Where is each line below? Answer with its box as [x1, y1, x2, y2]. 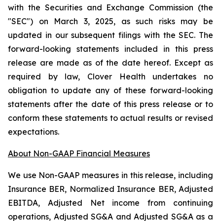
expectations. [8, 127, 59, 137]
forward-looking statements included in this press [8, 44, 213, 54]
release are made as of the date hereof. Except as [8, 58, 213, 68]
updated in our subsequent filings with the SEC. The [8, 30, 213, 40]
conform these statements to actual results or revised [8, 113, 213, 123]
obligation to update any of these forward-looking [8, 85, 213, 95]
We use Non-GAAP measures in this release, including [8, 170, 213, 180]
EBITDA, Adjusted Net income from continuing [8, 198, 213, 208]
